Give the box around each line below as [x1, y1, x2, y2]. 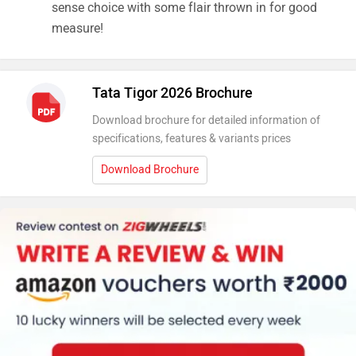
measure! [52, 21, 103, 37]
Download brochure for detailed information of [91, 114, 320, 128]
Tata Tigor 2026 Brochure [91, 84, 253, 103]
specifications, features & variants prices [91, 132, 291, 146]
